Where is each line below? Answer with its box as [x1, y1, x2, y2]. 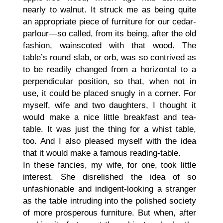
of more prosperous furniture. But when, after [23, 208, 196, 218]
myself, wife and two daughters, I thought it [23, 101, 196, 111]
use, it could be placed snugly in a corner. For [23, 89, 196, 99]
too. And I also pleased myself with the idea [23, 136, 196, 146]
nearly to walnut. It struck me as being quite [23, 5, 196, 15]
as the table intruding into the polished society [23, 196, 196, 206]
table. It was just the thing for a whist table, [23, 124, 196, 134]
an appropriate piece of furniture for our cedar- [23, 17, 196, 27]
